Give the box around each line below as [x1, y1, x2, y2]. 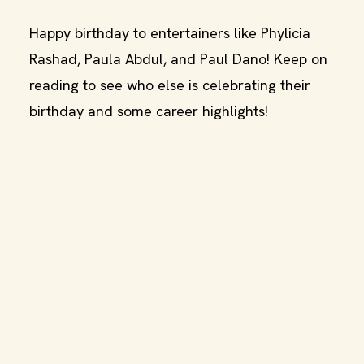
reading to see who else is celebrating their [29, 76, 310, 94]
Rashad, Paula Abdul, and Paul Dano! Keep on [29, 50, 327, 68]
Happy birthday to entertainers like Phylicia [29, 24, 310, 42]
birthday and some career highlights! [29, 102, 268, 120]
